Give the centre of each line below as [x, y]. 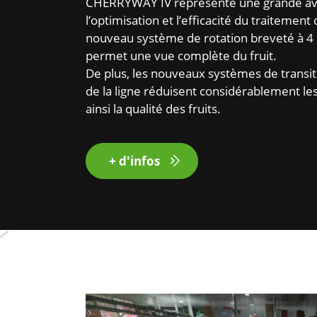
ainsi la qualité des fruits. [154, 108]
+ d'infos [135, 161]
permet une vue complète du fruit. [181, 55]
